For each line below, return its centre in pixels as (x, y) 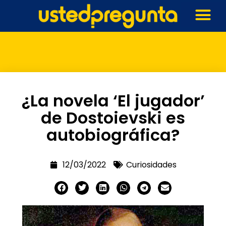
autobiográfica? (113, 135)
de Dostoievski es (113, 118)
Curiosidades (151, 164)
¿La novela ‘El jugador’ (113, 100)
